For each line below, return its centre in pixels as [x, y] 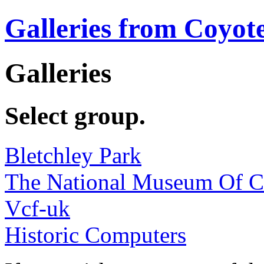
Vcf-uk [37, 209]
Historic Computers [95, 235]
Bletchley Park [73, 156]
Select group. [75, 116]
